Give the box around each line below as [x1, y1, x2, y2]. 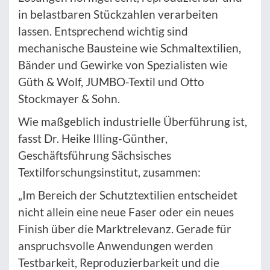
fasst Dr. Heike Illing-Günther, [18, 131, 168, 146]
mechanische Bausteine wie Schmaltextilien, [18, 41, 241, 55]
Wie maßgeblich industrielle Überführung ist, [18, 115, 247, 129]
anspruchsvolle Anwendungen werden [18, 239, 213, 253]
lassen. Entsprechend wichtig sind [18, 24, 188, 39]
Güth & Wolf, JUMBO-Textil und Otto [18, 75, 204, 89]
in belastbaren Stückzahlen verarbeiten [18, 7, 218, 22]
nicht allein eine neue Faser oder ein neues [18, 205, 234, 219]
